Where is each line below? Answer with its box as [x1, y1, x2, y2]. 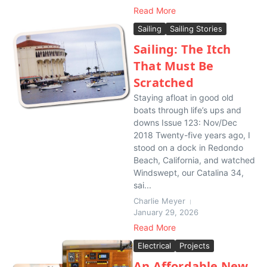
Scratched [133, 74, 194, 91]
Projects [179, 241, 210, 250]
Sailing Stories [170, 24, 222, 33]
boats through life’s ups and [133, 105, 241, 115]
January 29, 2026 [133, 207, 198, 217]
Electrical [138, 241, 171, 250]
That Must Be [133, 58, 214, 74]
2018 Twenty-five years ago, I [133, 130, 250, 140]
